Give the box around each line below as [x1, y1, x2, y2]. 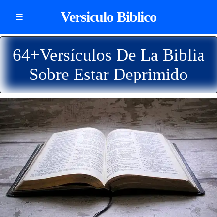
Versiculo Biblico [61, 9, 156, 25]
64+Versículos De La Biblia [12, 46, 205, 64]
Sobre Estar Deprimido [29, 65, 188, 84]
